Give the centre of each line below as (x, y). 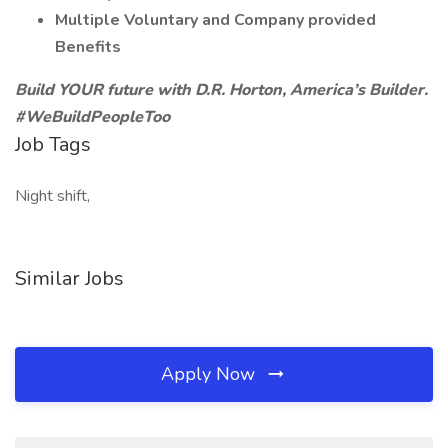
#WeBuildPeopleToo (92, 117)
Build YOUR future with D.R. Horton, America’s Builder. (221, 90)
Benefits (88, 47)
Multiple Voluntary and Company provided (215, 20)
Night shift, (52, 196)
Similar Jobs (69, 278)
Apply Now (210, 374)
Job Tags (53, 144)
